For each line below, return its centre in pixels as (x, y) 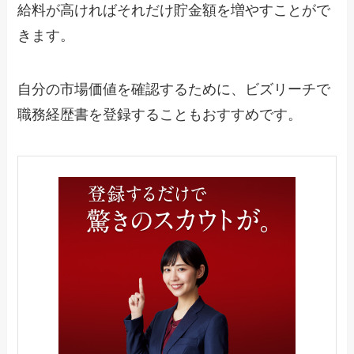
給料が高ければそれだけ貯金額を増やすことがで (174, 10)
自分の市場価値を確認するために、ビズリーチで (174, 89)
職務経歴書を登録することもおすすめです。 (160, 114)
